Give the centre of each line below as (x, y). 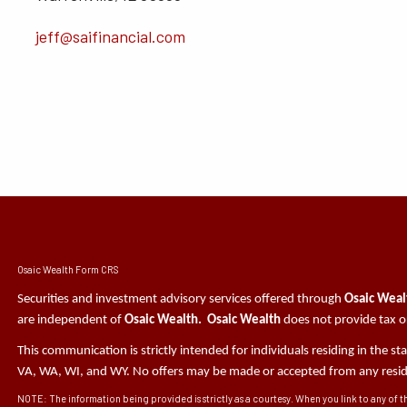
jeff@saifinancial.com (110, 37)
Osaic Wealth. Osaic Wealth (203, 321)
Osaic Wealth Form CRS (69, 270)
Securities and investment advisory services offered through (181, 300)
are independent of (71, 321)
